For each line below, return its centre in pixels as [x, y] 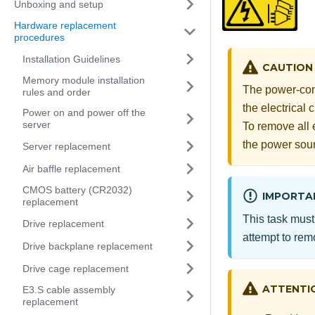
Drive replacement [63, 223]
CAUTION [287, 68]
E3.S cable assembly [69, 290]
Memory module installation [84, 80]
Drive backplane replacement [88, 246]
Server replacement [66, 146]
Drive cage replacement [76, 268]
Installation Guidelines [71, 59]
